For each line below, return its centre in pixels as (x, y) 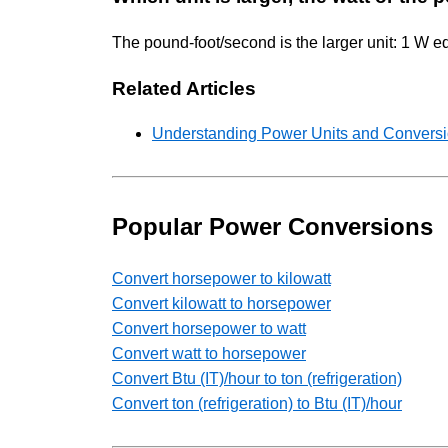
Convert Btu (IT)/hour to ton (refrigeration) (257, 379)
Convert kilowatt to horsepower (221, 304)
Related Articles (184, 88)
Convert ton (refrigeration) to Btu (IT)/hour (257, 404)
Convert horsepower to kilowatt (221, 279)
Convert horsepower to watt (209, 329)
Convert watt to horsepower (209, 354)
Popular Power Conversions (272, 227)
